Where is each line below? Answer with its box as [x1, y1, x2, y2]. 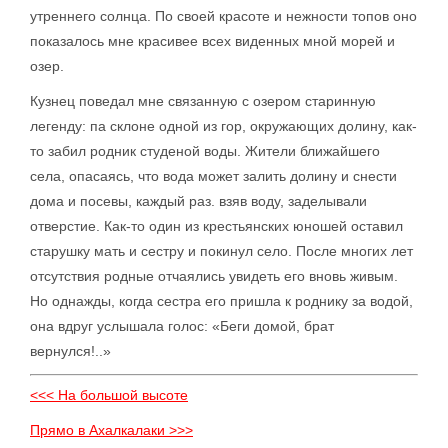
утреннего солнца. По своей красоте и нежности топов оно [30, 8, 417, 24]
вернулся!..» [30, 343, 111, 359]
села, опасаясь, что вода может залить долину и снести [30, 168, 397, 184]
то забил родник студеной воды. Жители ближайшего [30, 143, 380, 159]
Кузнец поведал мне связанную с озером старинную [30, 93, 376, 109]
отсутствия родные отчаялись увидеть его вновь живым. [30, 268, 398, 284]
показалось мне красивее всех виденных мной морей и [30, 33, 395, 49]
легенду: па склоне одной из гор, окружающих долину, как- [30, 118, 417, 134]
